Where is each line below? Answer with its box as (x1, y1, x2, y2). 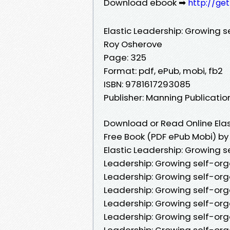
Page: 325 (104, 51, 146, 64)
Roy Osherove (104, 37, 162, 50)
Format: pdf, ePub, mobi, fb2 (104, 64, 223, 77)
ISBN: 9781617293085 (104, 78, 190, 90)
